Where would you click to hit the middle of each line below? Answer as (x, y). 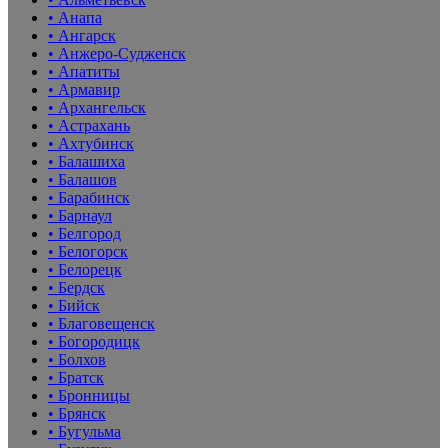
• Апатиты (84, 71)
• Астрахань (89, 125)
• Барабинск (89, 197)
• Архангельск (97, 107)
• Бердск (76, 287)
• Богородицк (94, 341)
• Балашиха (86, 161)
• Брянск (77, 413)
